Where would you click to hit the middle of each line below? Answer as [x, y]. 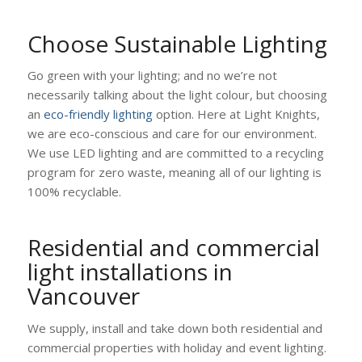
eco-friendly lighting [96, 114]
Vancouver [83, 296]
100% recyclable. [76, 192]
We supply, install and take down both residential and [175, 328]
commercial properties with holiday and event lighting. [177, 347]
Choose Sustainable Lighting [177, 43]
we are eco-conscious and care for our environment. [172, 134]
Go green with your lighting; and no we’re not [152, 76]
